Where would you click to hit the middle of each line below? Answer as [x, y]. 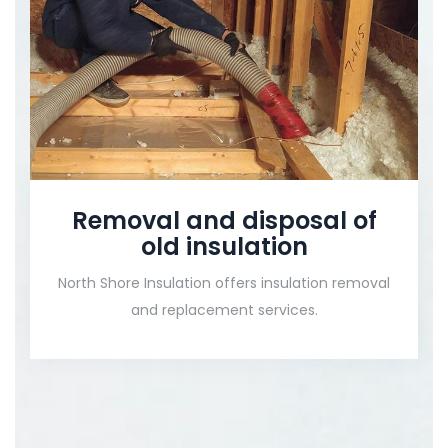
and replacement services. [224, 309]
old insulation [224, 246]
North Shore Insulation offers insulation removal [224, 282]
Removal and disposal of [224, 220]
